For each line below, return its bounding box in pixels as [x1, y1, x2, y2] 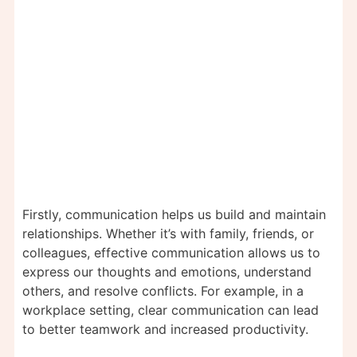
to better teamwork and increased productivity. [22, 321, 308, 338]
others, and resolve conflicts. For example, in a [22, 283, 304, 300]
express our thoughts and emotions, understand [22, 264, 312, 280]
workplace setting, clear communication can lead [22, 302, 319, 319]
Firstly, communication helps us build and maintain [22, 206, 326, 223]
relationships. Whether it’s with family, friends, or [22, 226, 314, 242]
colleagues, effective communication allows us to [22, 245, 320, 261]
